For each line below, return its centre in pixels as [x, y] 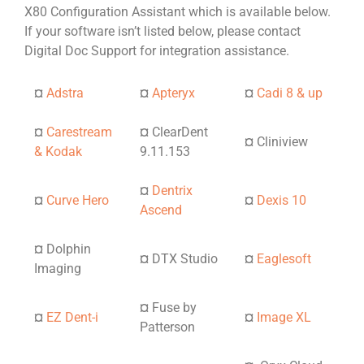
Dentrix [172, 191]
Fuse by [174, 308]
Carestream [78, 132]
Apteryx [172, 93]
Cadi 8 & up [290, 93]
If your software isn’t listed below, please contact [162, 32]
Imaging [58, 269]
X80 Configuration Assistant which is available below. [178, 12]
